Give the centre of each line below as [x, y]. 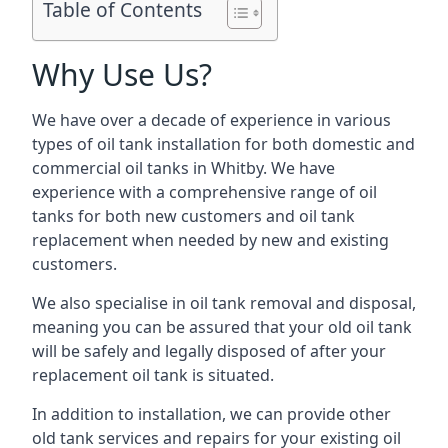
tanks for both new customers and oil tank [193, 216]
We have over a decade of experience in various [211, 120]
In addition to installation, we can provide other [211, 414]
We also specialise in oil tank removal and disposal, [224, 303]
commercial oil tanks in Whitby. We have [183, 168]
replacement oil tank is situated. [153, 375]
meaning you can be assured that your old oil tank [222, 327]
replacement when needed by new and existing [210, 240]
